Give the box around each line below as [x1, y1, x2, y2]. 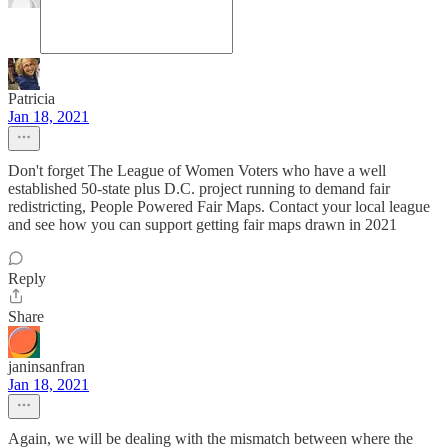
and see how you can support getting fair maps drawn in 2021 [8, 216, 397, 233]
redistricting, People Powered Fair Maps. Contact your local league [8, 198, 430, 215]
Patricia [8, 90, 55, 107]
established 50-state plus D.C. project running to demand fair [8, 180, 390, 197]
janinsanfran [8, 358, 85, 375]
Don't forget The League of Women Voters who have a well [8, 162, 386, 179]
